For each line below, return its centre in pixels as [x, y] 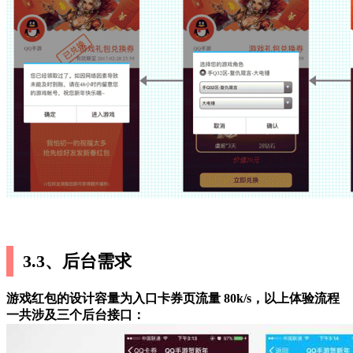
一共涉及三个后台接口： [76, 314]
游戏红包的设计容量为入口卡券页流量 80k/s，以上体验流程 [173, 298]
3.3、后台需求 [78, 261]
